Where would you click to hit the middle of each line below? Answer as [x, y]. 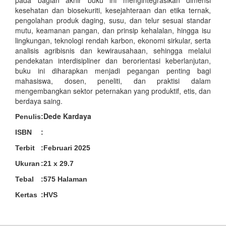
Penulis [28, 116]
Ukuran [27, 163]
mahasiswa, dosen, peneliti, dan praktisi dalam [113, 80]
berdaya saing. [39, 101]
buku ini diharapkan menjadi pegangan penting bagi [113, 70]
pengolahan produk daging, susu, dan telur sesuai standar [113, 20]
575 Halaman [65, 179]
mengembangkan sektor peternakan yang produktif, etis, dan [113, 91]
